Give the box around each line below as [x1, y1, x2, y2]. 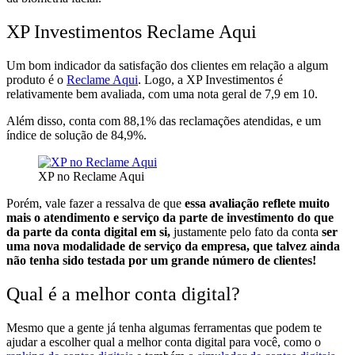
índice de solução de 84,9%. [6, 128, 147, 143]
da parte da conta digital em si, [6, 225, 170, 239]
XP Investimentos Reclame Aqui [6, 21, 257, 43]
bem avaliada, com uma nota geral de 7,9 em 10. [76, 87, 318, 101]
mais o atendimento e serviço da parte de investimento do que [6, 211, 334, 225]
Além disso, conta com [6, 114, 124, 128]
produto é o [6, 73, 67, 87]
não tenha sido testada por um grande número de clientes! [6, 254, 316, 268]
